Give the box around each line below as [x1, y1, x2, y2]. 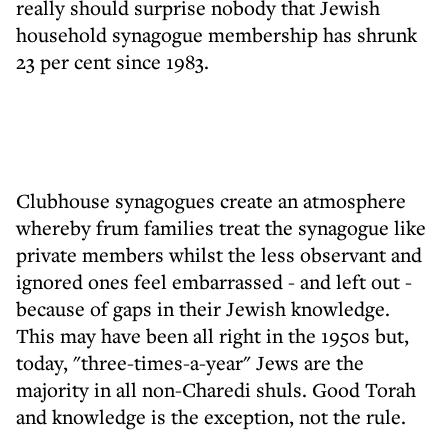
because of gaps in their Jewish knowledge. [16, 295, 390, 322]
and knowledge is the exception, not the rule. [16, 403, 406, 430]
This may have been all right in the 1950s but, [16, 322, 409, 349]
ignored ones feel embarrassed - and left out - [16, 268, 412, 295]
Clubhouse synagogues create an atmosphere [16, 187, 406, 214]
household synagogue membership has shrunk [16, 21, 417, 48]
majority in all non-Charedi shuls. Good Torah [16, 376, 416, 403]
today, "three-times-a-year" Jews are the [16, 349, 364, 376]
